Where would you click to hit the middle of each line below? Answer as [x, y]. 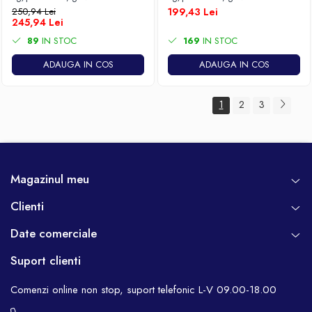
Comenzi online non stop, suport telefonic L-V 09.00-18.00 [143, 290]
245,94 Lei [38, 22]
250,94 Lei [34, 11]
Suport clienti [46, 260]
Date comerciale [54, 233]
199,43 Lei [193, 12]
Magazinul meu [50, 179]
